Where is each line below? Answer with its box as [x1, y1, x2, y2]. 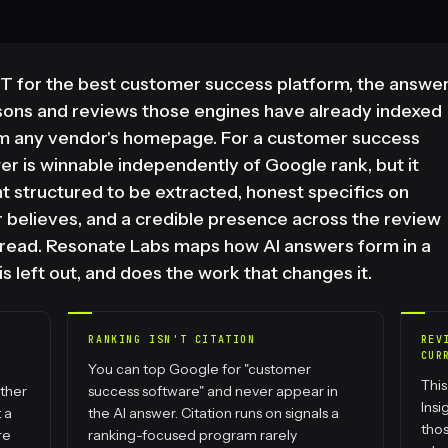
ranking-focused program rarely [88, 426, 298, 445]
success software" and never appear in [88, 382, 339, 401]
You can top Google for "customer [88, 360, 312, 379]
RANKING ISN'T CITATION [88, 333, 256, 347]
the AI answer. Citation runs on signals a [88, 404, 340, 423]
